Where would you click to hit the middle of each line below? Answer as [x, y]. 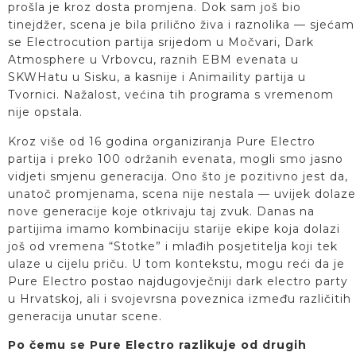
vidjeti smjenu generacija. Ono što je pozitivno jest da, [178, 176]
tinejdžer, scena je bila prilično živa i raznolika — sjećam [181, 25]
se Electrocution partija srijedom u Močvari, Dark [161, 43]
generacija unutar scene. [85, 316]
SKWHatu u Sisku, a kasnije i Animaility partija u [157, 77]
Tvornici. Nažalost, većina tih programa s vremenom [171, 95]
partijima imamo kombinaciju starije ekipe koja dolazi [174, 228]
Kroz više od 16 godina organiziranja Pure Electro [162, 141]
